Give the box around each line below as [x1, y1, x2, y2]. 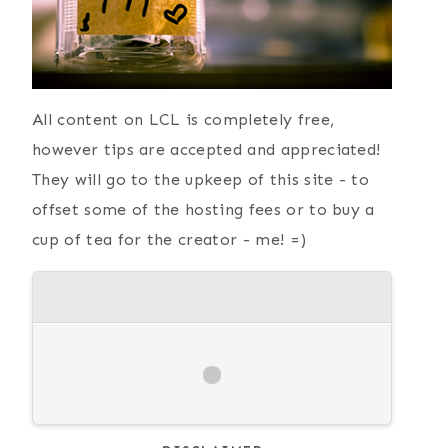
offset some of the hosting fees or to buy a [32, 199, 375, 219]
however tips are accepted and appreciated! [32, 139, 381, 159]
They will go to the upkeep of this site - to [32, 169, 370, 189]
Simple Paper [293, 418, 420, 442]
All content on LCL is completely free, [32, 109, 335, 129]
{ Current [23, 418, 111, 442]
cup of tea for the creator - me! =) [32, 229, 307, 249]
